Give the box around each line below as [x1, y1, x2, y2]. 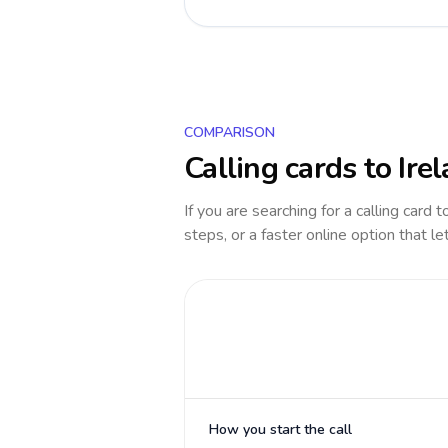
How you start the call [209, 420, 352, 439]
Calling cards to [184, 148, 399, 189]
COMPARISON [184, 123, 275, 142]
